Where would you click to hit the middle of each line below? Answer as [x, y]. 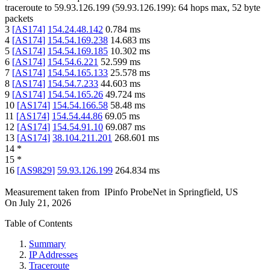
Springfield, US [208, 192]
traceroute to [28, 8]
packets [19, 19]
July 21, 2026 [45, 203]
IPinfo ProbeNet [137, 192]
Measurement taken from [52, 192]
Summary [47, 244]
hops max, [210, 8]
